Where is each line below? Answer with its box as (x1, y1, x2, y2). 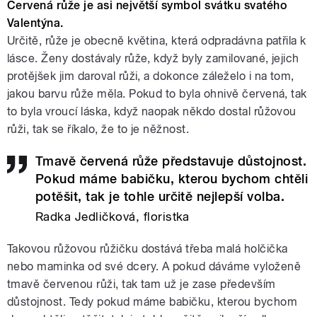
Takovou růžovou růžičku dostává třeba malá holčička (7, 242, 288, 256)
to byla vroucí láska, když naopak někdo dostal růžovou (7, 105, 296, 119)
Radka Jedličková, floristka (35, 209, 190, 224)
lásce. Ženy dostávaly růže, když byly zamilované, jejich (7, 52, 299, 66)
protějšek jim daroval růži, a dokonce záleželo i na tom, (7, 69, 294, 83)
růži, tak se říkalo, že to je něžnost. (7, 122, 190, 137)
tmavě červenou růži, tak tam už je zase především (7, 277, 276, 292)
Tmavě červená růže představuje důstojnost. (35, 154, 307, 169)
